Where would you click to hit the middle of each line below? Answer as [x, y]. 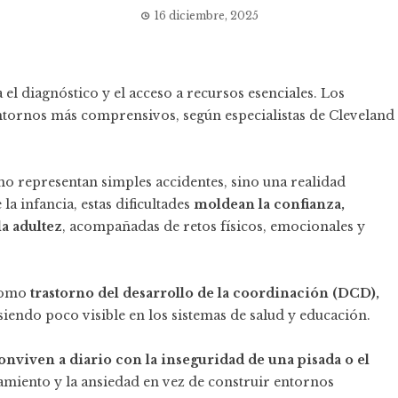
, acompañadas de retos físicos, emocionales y [214, 227]
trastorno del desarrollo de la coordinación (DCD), [205, 293]
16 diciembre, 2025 [206, 16]
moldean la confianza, [267, 204]
